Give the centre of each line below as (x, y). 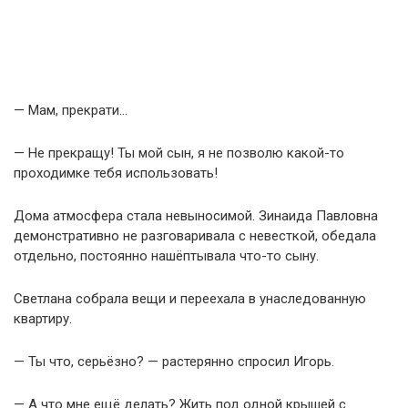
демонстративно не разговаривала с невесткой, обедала (195, 235)
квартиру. (43, 318)
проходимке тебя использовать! (116, 173)
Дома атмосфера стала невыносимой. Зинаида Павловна (196, 215)
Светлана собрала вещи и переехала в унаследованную (190, 298)
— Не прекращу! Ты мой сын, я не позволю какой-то (179, 153)
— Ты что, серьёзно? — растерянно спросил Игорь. (174, 361)
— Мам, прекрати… (71, 110)
